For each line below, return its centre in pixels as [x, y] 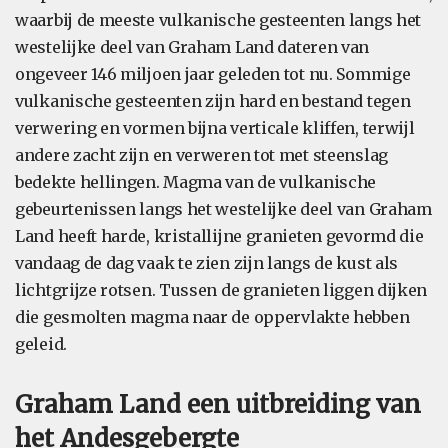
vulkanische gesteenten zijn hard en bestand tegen [213, 101]
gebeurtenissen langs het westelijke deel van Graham [223, 209]
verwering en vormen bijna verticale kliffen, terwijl [215, 128]
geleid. [41, 344]
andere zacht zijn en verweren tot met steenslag [201, 155]
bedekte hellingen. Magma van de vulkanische [196, 182]
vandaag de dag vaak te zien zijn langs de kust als [207, 263]
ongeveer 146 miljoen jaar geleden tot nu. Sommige [213, 74]
